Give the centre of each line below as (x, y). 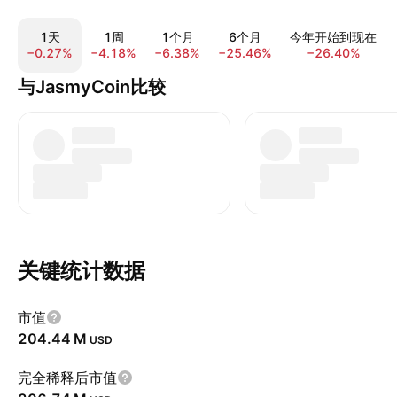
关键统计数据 (82, 271)
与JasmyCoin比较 (92, 87)
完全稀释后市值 (67, 378)
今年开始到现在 (333, 37)
